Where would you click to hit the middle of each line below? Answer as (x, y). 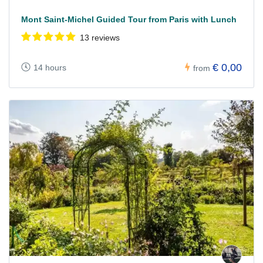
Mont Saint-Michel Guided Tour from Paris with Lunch (129, 20)
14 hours (50, 67)
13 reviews (100, 38)
